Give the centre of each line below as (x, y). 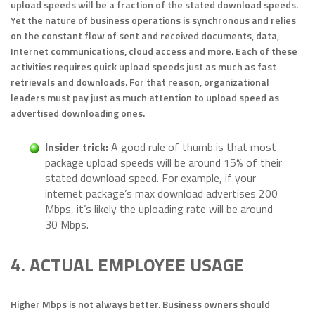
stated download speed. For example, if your (150, 178)
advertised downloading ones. (78, 113)
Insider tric (72, 147)
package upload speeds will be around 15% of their (163, 163)
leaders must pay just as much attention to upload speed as (145, 98)
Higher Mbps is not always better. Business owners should (140, 304)
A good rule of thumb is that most (192, 147)
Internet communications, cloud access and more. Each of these (154, 51)
